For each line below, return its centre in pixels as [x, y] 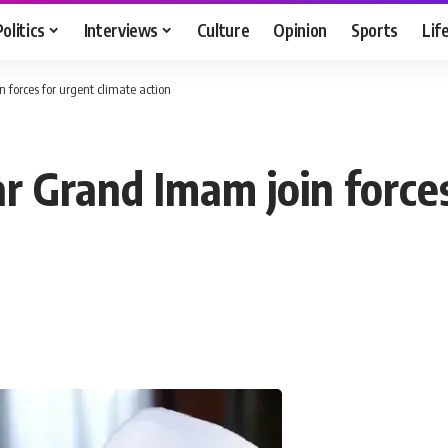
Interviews [121, 29]
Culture [223, 29]
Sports [375, 29]
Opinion [300, 29]
